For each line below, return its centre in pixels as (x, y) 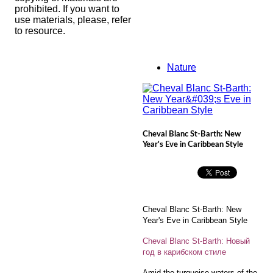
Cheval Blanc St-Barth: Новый (196, 241)
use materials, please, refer (73, 20)
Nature (182, 67)
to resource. (40, 31)
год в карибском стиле (184, 252)
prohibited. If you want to (67, 9)
